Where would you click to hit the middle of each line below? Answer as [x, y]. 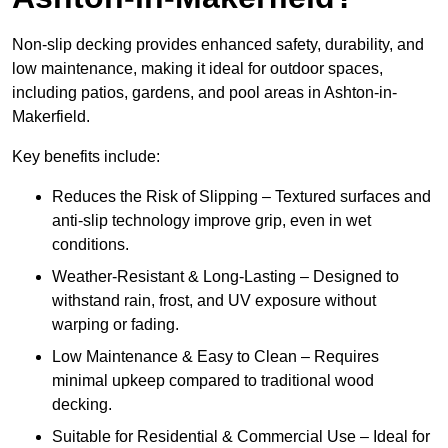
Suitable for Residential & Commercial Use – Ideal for [241, 437]
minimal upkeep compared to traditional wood [213, 381]
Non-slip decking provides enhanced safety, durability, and [218, 45]
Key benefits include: [86, 157]
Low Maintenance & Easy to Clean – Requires [215, 357]
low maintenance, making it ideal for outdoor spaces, [197, 69]
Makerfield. [51, 117]
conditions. [90, 245]
